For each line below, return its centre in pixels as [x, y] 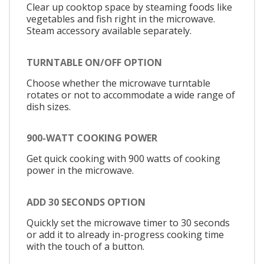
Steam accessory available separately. [109, 31]
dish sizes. [49, 106]
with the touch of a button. [85, 246]
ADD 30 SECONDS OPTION [86, 202]
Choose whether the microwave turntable [118, 83]
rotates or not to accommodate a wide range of [131, 95]
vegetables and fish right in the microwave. [121, 19]
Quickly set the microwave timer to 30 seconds [128, 222]
